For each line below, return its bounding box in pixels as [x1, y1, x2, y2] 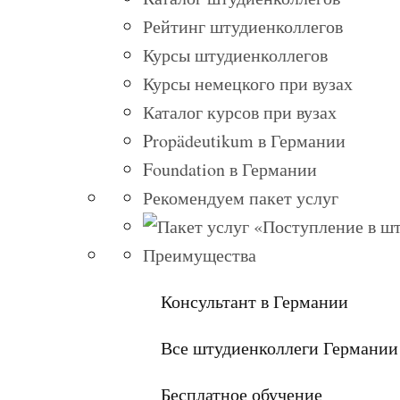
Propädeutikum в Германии [143, 129, 346, 154]
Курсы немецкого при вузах [143, 71, 353, 96]
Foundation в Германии [143, 157, 317, 182]
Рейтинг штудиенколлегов [143, 14, 343, 39]
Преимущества [143, 243, 256, 268]
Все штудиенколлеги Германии [161, 336, 398, 361]
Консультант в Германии [161, 289, 348, 314]
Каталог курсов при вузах [143, 100, 337, 125]
